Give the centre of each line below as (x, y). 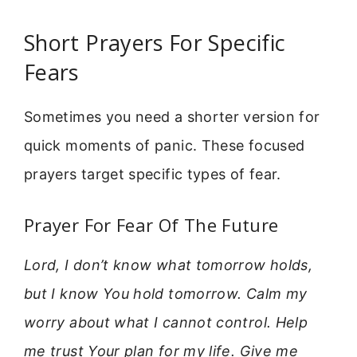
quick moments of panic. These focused (165, 145)
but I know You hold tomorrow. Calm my (166, 294)
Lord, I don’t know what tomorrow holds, (169, 265)
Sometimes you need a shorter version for (172, 116)
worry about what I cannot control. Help (166, 323)
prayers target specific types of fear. (153, 174)
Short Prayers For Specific (155, 42)
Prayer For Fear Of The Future (151, 225)
